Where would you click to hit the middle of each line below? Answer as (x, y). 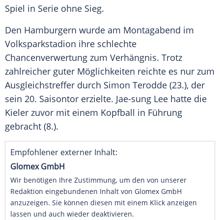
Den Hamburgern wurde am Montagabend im (99, 30)
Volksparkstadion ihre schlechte (71, 44)
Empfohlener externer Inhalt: (64, 152)
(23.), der (186, 85)
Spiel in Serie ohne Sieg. (55, 9)
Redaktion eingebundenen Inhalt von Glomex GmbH (96, 192)
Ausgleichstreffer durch (54, 85)
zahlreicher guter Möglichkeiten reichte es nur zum (110, 71)
